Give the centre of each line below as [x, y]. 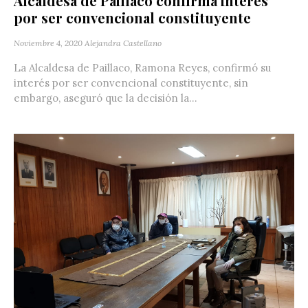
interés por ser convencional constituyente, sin [131, 83]
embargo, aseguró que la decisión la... [106, 98]
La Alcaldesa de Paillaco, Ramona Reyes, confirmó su [142, 68]
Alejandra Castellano [123, 43]
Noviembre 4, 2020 [48, 43]
